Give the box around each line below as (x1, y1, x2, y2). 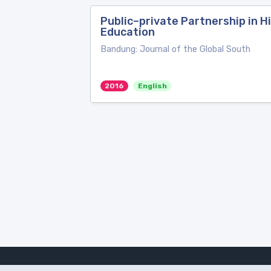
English (137, 82, 167, 90)
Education (100, 25, 155, 39)
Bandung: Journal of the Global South (100, 44, 250, 54)
